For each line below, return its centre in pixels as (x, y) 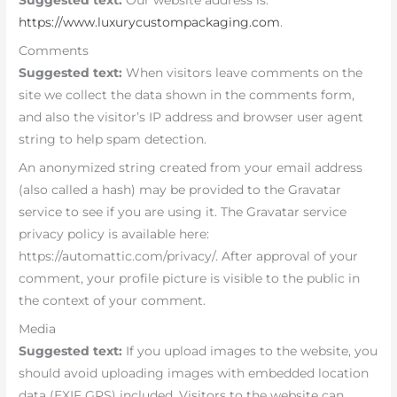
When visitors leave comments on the (245, 73)
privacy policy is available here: (114, 234)
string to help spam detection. (113, 140)
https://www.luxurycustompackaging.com (150, 23)
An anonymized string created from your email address (191, 168)
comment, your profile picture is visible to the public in (190, 279)
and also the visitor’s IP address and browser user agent (191, 117)
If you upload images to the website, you (252, 350)
